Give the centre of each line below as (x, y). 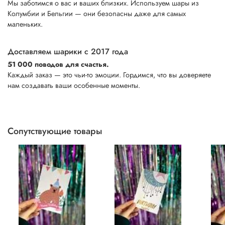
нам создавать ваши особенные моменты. (74, 85)
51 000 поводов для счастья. (58, 64)
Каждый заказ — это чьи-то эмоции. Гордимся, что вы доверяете (109, 75)
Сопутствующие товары (55, 131)
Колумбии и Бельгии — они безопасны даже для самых (97, 13)
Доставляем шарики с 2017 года (68, 51)
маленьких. (25, 24)
